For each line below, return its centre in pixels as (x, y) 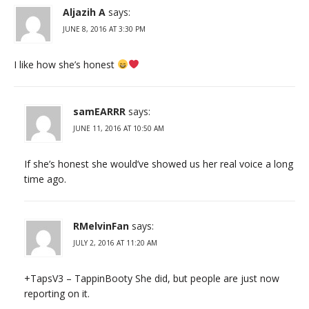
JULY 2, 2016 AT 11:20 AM (115, 242)
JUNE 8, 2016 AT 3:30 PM (104, 29)
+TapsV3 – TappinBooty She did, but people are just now (152, 278)
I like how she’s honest (66, 64)
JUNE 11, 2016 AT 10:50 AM (119, 128)
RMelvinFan (101, 226)
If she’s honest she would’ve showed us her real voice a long (159, 163)
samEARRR (99, 111)
